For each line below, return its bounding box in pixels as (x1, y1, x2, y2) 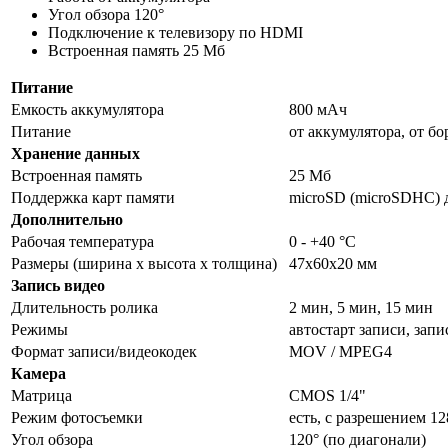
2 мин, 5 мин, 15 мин (289, 298, 433, 316)
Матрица (11, 386, 72, 404)
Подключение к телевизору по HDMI (48, 23, 303, 41)
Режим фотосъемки (11, 408, 143, 426)
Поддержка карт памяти (11, 188, 175, 206)
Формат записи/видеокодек (11, 342, 197, 360)
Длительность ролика (11, 298, 158, 316)
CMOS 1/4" (289, 386, 366, 404)
